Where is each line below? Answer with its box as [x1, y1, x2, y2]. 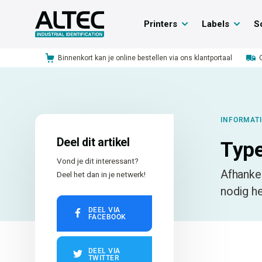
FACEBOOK [88, 212, 126, 221]
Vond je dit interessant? [56, 156, 139, 166]
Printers [143, 19, 177, 29]
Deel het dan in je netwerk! [56, 169, 146, 179]
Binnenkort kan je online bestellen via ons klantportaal [57, 54, 232, 62]
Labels [201, 19, 229, 29]
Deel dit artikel [56, 135, 130, 149]
